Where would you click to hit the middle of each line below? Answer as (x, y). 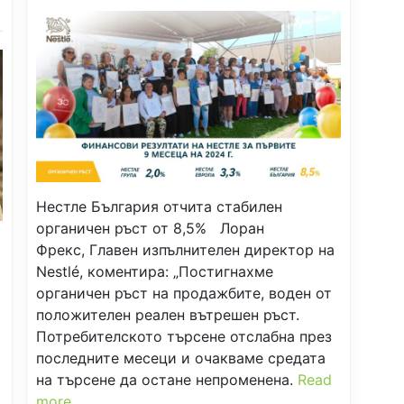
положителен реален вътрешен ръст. (168, 315)
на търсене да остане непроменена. (167, 380)
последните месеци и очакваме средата (181, 358)
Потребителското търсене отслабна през (184, 337)
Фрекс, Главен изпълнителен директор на (185, 250)
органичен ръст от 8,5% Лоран (150, 229)
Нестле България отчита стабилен (159, 207)
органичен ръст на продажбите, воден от (184, 294)
